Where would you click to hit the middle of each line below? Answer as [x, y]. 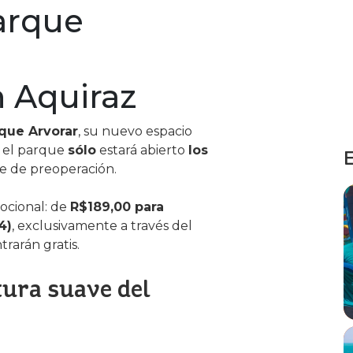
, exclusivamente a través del [102, 226]
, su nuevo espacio [135, 131]
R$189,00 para [117, 207]
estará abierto [142, 150]
